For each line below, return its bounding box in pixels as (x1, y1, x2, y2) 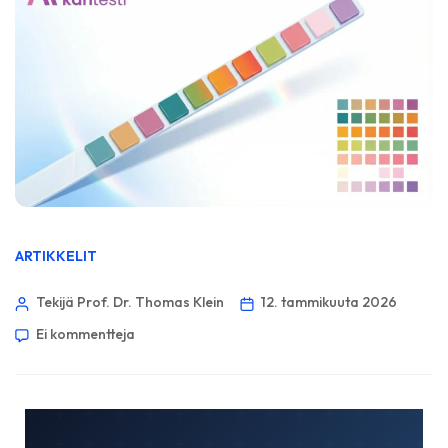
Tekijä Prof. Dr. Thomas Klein (36, 293, 224, 312)
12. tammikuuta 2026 (261, 293, 397, 312)
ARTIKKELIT (15, 247, 97, 266)
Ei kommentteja (36, 325, 135, 344)
